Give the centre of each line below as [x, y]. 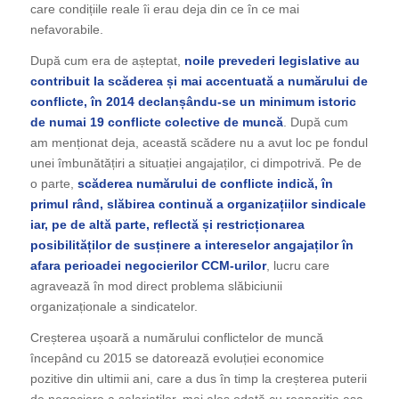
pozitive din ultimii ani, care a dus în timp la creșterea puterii [198, 378]
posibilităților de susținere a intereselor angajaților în [191, 244]
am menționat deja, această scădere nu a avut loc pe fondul [199, 142]
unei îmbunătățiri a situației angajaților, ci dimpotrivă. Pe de [195, 163]
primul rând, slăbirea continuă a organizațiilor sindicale [198, 204]
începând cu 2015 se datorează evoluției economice [177, 358]
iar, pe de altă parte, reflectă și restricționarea [167, 224]
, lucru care [297, 265]
